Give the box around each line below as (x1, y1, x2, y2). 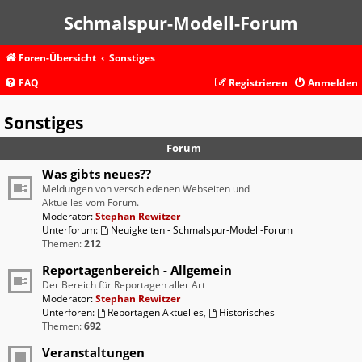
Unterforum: (42, 223, 98, 238)
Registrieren (229, 76, 288, 90)
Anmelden (308, 76, 358, 90)
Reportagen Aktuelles (107, 305, 204, 320)
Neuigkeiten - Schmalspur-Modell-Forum (110, 223, 293, 238)
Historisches (218, 305, 275, 320)
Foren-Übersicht (19, 51, 96, 65)
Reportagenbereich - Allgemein (42, 262, 232, 279)
